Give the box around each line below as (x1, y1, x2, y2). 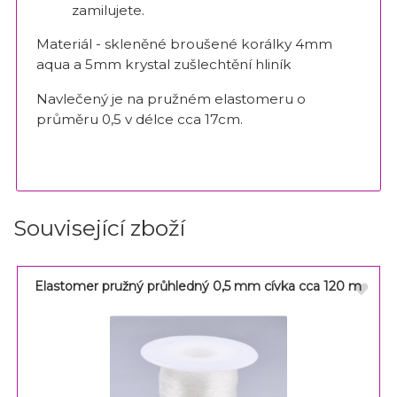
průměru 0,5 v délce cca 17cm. (35, 110, 246, 128)
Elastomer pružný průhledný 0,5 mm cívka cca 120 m (35, 278, 362, 295)
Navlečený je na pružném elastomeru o (35, 90, 306, 107)
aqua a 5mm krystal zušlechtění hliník (35, 56, 295, 74)
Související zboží (13, 214, 185, 242)
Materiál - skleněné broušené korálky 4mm (35, 35, 332, 53)
